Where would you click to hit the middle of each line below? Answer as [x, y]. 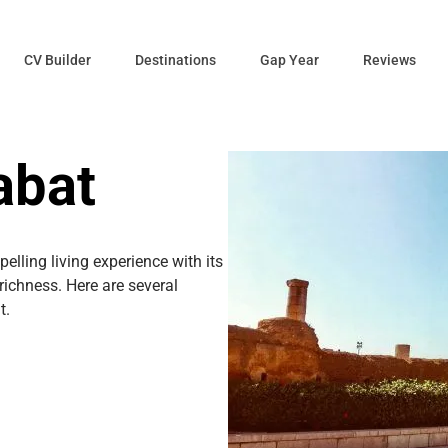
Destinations [175, 60]
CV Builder [57, 60]
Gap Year [289, 60]
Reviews [389, 60]
